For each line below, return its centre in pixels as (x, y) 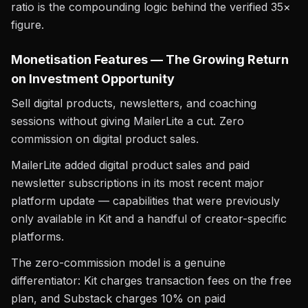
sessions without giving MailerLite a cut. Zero (128, 121)
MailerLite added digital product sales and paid (130, 165)
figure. (27, 25)
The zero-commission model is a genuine (118, 263)
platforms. (37, 236)
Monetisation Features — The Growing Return (150, 59)
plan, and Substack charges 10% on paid (118, 298)
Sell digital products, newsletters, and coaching (134, 103)
